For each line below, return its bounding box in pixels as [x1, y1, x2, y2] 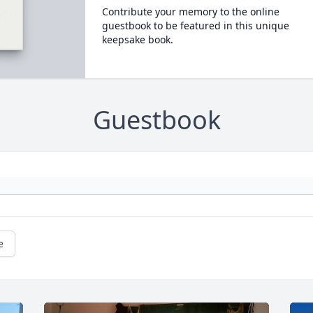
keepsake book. [101, 33, 173, 46]
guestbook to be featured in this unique [101, 19, 289, 32]
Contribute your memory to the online [101, 5, 279, 18]
